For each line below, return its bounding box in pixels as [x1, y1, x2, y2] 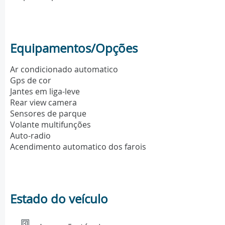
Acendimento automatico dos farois [10, 141, 146, 153]
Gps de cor [10, 75, 51, 86]
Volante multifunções [10, 119, 91, 131]
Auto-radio [10, 130, 51, 142]
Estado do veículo [10, 191, 108, 207]
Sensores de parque [10, 108, 86, 120]
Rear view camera [10, 97, 77, 108]
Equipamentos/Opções [10, 40, 138, 57]
